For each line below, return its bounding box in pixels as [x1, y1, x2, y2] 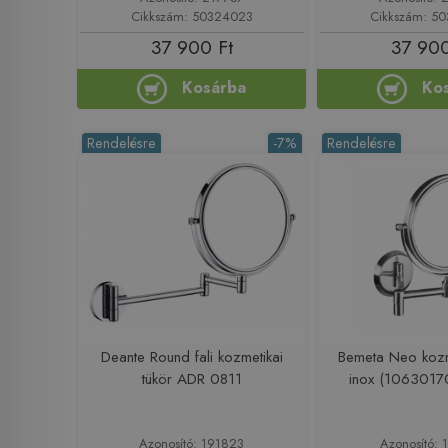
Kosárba [182, 75, 247, 99]
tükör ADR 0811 [141, 367, 242, 390]
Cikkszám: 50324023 [130, 6, 253, 26]
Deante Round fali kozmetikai [100, 345, 283, 368]
